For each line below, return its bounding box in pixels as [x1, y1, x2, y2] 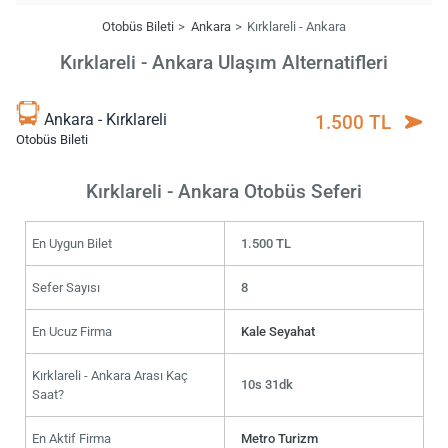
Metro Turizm [241, 430, 319, 446]
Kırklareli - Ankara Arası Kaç [31, 367, 188, 383]
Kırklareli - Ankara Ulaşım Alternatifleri [60, 51, 388, 75]
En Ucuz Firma [31, 323, 112, 339]
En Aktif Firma [31, 430, 111, 446]
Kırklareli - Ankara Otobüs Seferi [86, 179, 362, 203]
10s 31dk [241, 376, 294, 392]
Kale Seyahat [241, 323, 316, 339]
